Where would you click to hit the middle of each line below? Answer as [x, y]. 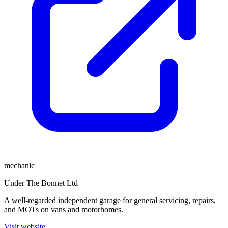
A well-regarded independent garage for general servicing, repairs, [110, 200]
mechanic [19, 166]
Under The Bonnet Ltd [41, 183]
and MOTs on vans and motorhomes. [64, 209]
